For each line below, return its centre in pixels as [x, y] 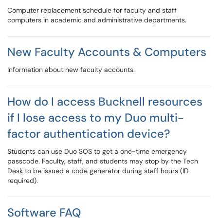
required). [23, 181]
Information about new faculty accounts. [71, 70]
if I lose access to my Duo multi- [96, 118]
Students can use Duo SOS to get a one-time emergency [97, 151]
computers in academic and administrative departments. [97, 20]
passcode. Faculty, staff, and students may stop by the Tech [103, 161]
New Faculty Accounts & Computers [107, 52]
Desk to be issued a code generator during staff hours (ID [98, 171]
